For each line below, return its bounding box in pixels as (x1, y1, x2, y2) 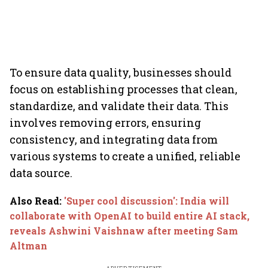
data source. (10, 166, 72, 180)
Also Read (10, 194, 59, 207)
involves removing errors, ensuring (10, 115, 201, 130)
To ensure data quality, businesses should (10, 65, 232, 80)
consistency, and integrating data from (10, 132, 218, 147)
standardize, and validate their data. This (10, 99, 229, 113)
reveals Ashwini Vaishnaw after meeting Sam (10, 224, 238, 237)
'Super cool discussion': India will (64, 194, 229, 207)
